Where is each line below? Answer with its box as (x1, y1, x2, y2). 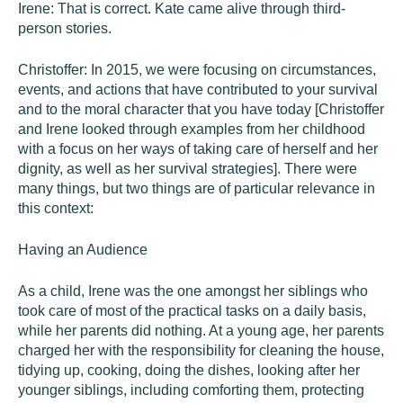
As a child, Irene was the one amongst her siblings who (18, 283, 368, 299)
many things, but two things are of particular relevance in (18, 181, 375, 196)
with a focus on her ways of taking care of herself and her (18, 141, 378, 157)
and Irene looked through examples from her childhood (18, 121, 365, 137)
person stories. (18, 21, 112, 36)
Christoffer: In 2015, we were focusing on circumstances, (18, 62, 376, 77)
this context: (18, 201, 94, 216)
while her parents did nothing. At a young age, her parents (18, 323, 384, 338)
